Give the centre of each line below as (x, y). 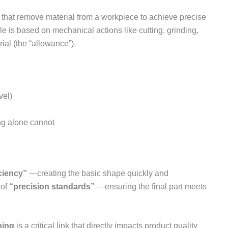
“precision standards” (52, 186)
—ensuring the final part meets (151, 186)
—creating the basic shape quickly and (98, 173)
